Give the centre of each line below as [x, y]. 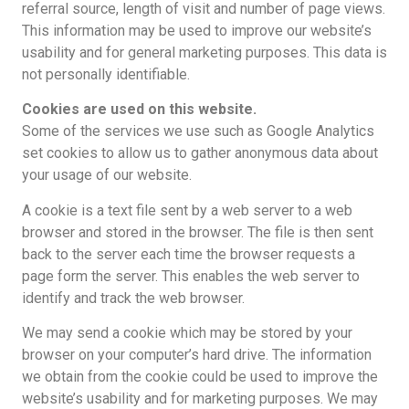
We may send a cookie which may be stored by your [187, 333]
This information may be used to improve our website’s [196, 30]
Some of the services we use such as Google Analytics [198, 131]
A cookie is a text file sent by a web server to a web [187, 210]
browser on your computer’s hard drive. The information [196, 355]
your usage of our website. [106, 175]
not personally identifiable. [105, 74]
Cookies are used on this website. [139, 110]
